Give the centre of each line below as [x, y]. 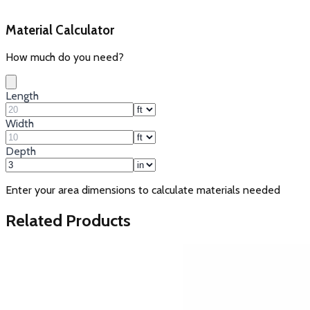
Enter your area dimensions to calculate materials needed [143, 190]
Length [22, 96]
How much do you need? [65, 57]
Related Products [68, 221]
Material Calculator [60, 30]
